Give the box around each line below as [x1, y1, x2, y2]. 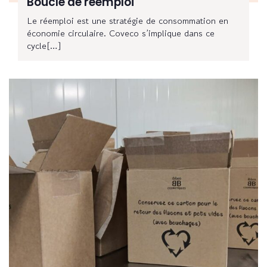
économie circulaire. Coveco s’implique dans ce [27, 27, 215, 40]
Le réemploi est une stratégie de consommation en [27, 14, 228, 27]
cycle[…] [27, 39, 61, 52]
